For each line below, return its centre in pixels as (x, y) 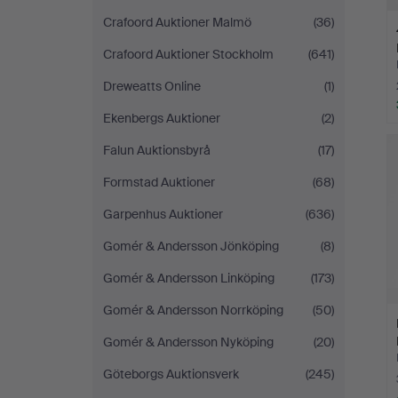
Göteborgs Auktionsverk (171, 374)
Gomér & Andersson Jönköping (191, 246)
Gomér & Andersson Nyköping (188, 342)
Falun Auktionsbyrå (157, 150)
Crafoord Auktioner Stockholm (188, 54)
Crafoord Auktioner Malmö (177, 22)
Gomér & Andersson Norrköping (193, 310)
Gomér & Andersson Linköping (189, 278)
